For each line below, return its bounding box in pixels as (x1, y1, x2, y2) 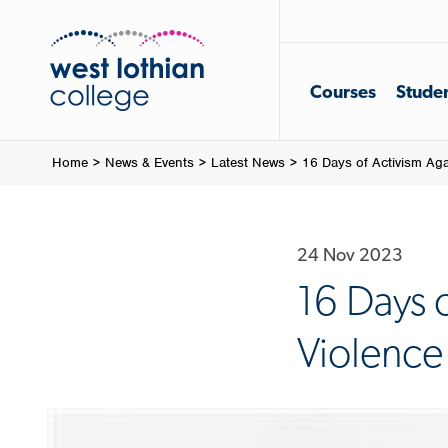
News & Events (105, 154, 194, 171)
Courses (310, 81, 376, 102)
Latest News (211, 154, 285, 171)
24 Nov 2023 (297, 244, 403, 265)
